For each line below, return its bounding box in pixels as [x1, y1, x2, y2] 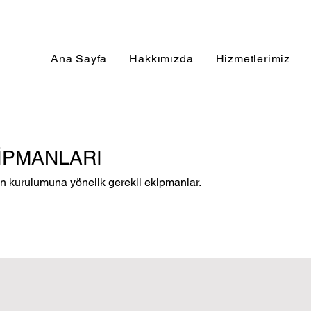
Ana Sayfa [51, 52, 108, 65]
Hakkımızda [129, 52, 194, 65]
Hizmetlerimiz [215, 52, 290, 65]
